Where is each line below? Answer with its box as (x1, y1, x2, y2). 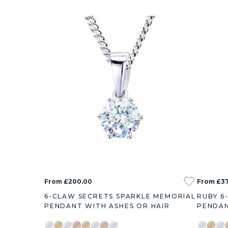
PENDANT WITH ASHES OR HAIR (44, 202, 170, 210)
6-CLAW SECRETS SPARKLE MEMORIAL (44, 192, 196, 201)
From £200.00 (44, 178, 92, 186)
